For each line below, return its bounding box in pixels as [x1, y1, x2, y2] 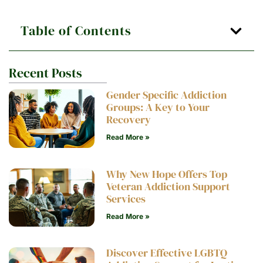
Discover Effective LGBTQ [106, 246, 228, 261]
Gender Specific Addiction [106, 88, 227, 103]
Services [106, 191, 146, 206]
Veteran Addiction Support [106, 179, 231, 194]
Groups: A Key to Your [106, 100, 210, 115]
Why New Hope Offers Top [106, 167, 228, 181]
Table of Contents [21, 22, 131, 41]
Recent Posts [9, 64, 82, 83]
